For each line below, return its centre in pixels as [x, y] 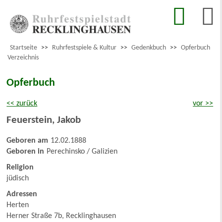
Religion [20, 168]
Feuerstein [29, 120]
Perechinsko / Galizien [82, 152]
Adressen [22, 194]
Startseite [24, 48]
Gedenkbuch [149, 48]
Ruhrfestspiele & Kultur [84, 48]
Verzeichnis [23, 58]
